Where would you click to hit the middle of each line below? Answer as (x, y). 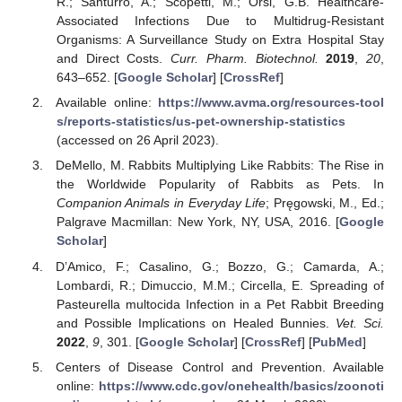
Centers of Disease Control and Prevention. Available (220, 367)
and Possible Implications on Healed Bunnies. (196, 323)
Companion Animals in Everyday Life (161, 203)
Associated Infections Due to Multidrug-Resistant (220, 21)
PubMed (337, 341)
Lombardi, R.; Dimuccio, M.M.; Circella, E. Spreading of (220, 285)
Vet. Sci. (360, 323)
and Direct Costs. (114, 59)
